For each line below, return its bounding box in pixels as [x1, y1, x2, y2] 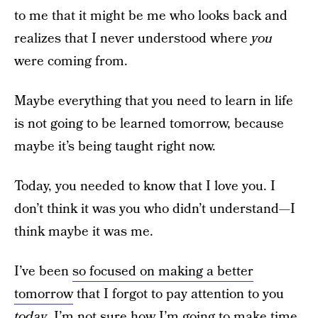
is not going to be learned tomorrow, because [14, 114, 284, 133]
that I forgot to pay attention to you [73, 285, 284, 304]
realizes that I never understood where [14, 29, 251, 48]
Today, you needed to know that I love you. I [14, 177, 275, 196]
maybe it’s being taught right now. [14, 137, 216, 156]
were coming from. [14, 52, 128, 71]
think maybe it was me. [14, 222, 153, 241]
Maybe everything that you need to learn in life [14, 92, 293, 111]
